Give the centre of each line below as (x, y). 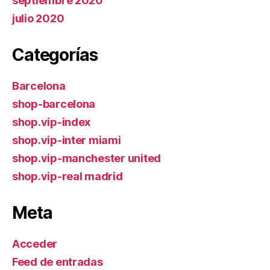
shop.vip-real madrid (67, 176)
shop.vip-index (52, 122)
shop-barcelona (54, 104)
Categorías (55, 55)
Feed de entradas (58, 262)
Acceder (35, 244)
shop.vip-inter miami (67, 140)
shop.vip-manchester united (86, 158)
